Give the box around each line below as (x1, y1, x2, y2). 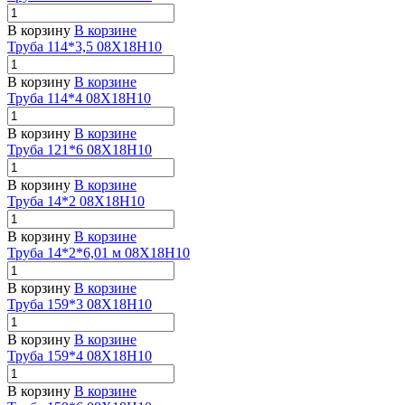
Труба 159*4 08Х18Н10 (7, 347, 152, 363)
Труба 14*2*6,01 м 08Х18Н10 (7, 244, 190, 260)
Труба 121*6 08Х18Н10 (7, 141, 152, 157)
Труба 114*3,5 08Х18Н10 (7, 38, 162, 54)
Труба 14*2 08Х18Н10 (7, 193, 145, 209)
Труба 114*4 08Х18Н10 (7, 89, 151, 106)
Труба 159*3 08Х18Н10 (7, 296, 152, 312)
